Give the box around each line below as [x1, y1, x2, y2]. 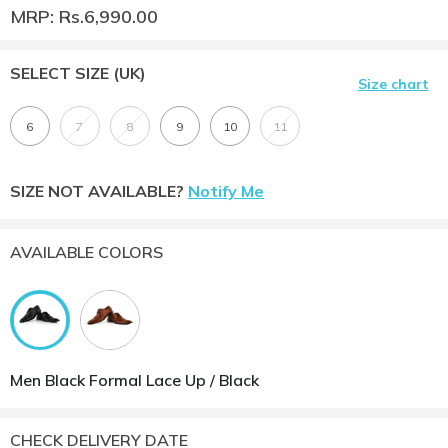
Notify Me [188, 181, 264, 202]
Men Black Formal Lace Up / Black [10, 370, 259, 391]
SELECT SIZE [10, 63, 113, 84]
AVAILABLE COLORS [10, 242, 163, 263]
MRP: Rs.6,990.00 [10, 5, 158, 29]
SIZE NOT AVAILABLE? [10, 181, 188, 202]
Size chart [357, 75, 429, 94]
